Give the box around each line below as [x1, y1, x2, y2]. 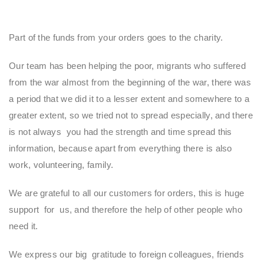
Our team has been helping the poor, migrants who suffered [9, 61, 246, 71]
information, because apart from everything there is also [9, 143, 232, 154]
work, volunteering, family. [9, 160, 116, 170]
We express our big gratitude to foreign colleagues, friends [9, 249, 244, 260]
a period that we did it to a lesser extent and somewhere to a [9, 94, 250, 104]
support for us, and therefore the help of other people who [9, 204, 242, 215]
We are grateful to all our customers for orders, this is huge [9, 188, 245, 199]
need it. [9, 221, 41, 232]
